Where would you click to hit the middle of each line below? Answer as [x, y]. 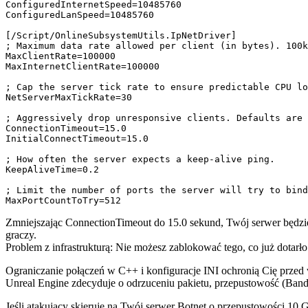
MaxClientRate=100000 [60, 56]
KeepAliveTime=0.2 [52, 170]
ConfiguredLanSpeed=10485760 [80, 15]
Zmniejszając [35, 223]
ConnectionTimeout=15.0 [66, 129]
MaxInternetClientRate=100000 [82, 67]
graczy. [21, 235]
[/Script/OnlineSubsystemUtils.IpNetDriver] [121, 36]
